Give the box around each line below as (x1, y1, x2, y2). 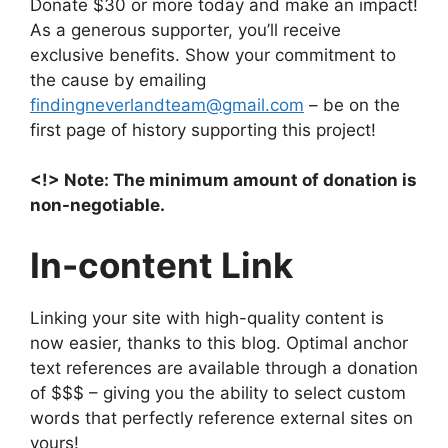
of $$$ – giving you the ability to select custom (30, 382, 406, 403)
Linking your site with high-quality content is (30, 307, 384, 328)
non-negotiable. (30, 195, 165, 216)
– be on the (304, 94, 400, 115)
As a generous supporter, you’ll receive (30, 19, 341, 40)
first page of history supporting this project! (30, 119, 376, 140)
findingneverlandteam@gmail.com (30, 94, 304, 115)
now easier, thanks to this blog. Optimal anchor (30, 332, 408, 353)
